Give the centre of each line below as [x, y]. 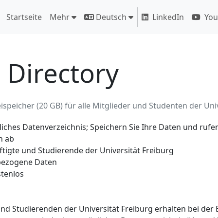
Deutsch [110, 17]
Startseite [24, 17]
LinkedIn [168, 17]
